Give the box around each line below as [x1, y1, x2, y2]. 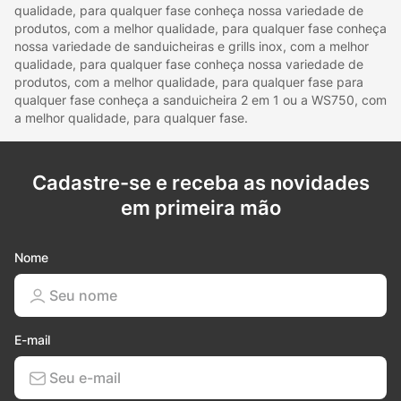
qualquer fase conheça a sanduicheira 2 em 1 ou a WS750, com [14, 91, 387, 107]
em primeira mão [120, 195, 281, 219]
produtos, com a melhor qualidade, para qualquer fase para [14, 73, 363, 90]
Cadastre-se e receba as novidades [31, 170, 370, 194]
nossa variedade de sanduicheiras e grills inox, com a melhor [14, 38, 369, 54]
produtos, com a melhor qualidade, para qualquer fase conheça [14, 20, 387, 36]
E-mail [14, 331, 50, 347]
